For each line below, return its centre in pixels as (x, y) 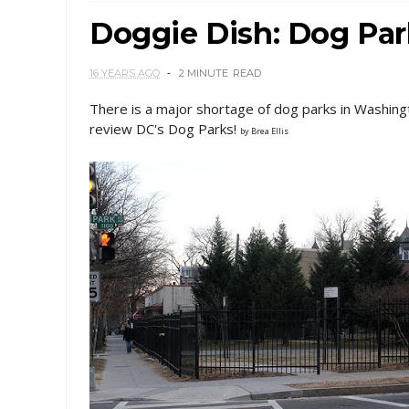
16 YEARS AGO (125, 73)
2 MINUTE (204, 73)
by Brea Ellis (264, 131)
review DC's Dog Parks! (165, 129)
